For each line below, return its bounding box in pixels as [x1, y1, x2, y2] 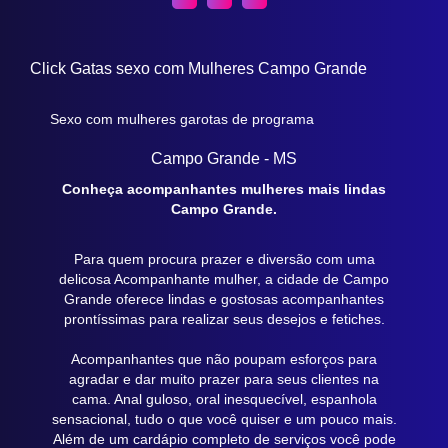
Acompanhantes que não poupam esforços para [71, 351, 377, 367]
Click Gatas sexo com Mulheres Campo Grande [30, 60, 367, 77]
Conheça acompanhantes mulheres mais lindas [62, 181, 386, 197]
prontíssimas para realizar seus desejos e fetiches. [63, 311, 385, 327]
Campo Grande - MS [151, 150, 297, 167]
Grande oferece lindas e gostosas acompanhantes [64, 291, 384, 307]
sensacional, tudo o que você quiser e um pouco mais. [51, 411, 397, 427]
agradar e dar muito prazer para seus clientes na [69, 371, 379, 387]
